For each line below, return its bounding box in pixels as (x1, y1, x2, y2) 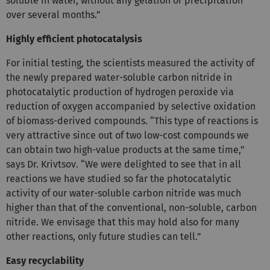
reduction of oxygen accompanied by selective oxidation (6, 100, 256, 112)
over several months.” (6, 8, 101, 20)
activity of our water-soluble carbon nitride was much (6, 187, 241, 199)
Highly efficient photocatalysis (6, 33, 142, 45)
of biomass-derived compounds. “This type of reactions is (6, 115, 258, 127)
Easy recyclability (6, 254, 84, 266)
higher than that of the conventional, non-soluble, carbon (6, 201, 257, 213)
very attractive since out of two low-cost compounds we (6, 129, 249, 141)
